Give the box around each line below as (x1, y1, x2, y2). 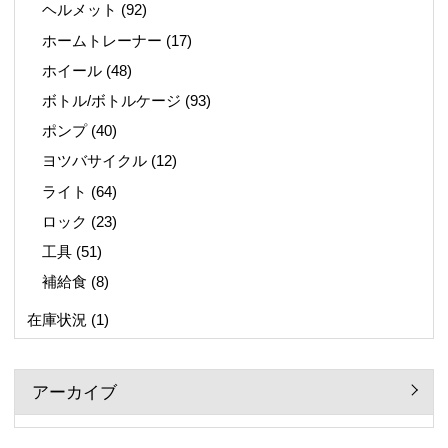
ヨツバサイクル (42, 152, 148, 170)
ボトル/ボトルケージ (42, 91, 182, 109)
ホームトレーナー (42, 31, 163, 49)
